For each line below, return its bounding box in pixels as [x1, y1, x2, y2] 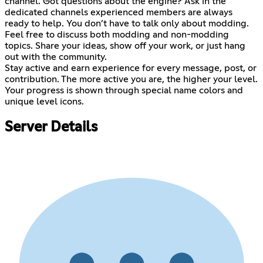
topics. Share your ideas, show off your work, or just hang [5, 41, 245, 51]
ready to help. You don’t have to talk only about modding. [5, 19, 249, 29]
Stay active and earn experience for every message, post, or [5, 63, 257, 73]
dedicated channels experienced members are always [5, 8, 232, 18]
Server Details [5, 120, 97, 135]
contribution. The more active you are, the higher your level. [5, 75, 258, 85]
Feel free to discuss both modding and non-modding [5, 30, 229, 40]
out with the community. [5, 52, 107, 62]
